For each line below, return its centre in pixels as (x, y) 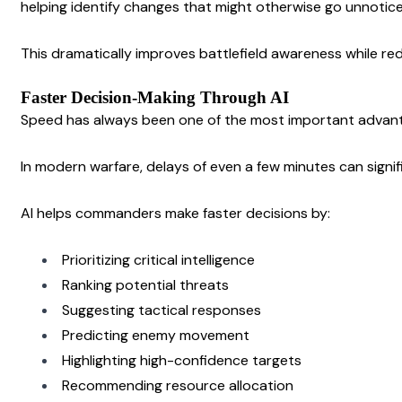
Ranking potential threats (145, 284)
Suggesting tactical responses (162, 310)
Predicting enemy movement (156, 335)
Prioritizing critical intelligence (158, 259)
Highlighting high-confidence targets (182, 360)
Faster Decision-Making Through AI (155, 97)
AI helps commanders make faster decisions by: (175, 213)
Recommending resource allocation (178, 385)
